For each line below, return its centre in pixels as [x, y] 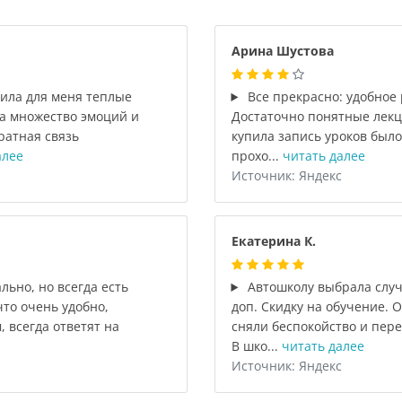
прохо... [257, 156]
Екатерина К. [273, 241]
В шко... [256, 346]
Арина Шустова [282, 51]
